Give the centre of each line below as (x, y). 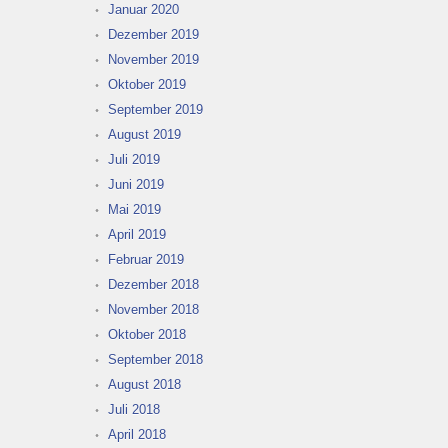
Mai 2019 (134, 210)
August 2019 (144, 135)
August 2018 (144, 385)
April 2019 (137, 235)
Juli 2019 (134, 160)
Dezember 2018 (153, 285)
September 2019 (155, 110)
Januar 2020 (143, 10)
